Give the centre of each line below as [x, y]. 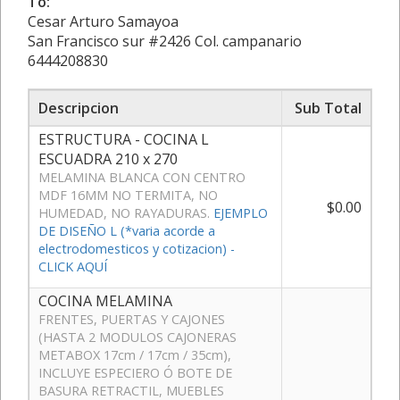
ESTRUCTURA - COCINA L [124, 139]
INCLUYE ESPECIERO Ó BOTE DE [135, 372]
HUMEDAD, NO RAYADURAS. [126, 212]
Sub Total [328, 108]
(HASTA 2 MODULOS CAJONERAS [137, 337]
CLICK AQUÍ [73, 266]
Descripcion [79, 108]
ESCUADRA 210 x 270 [108, 158]
